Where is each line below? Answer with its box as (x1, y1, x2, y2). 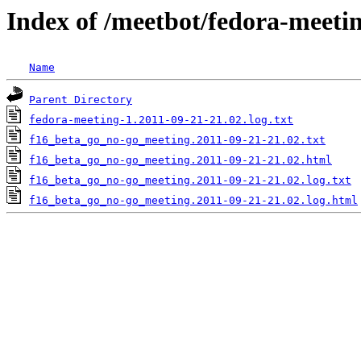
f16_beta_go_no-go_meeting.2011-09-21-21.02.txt (29, 134, 326, 147)
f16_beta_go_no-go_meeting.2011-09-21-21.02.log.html (29, 194, 358, 207)
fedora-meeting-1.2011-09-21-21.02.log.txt (29, 114, 293, 127)
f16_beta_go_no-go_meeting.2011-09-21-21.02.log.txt (29, 174, 351, 187)
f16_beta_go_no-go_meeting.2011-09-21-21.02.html (29, 154, 332, 167)
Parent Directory (29, 93, 132, 106)
